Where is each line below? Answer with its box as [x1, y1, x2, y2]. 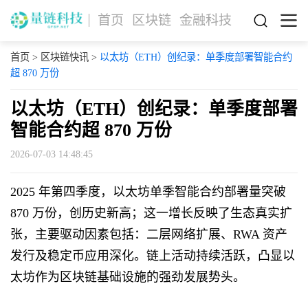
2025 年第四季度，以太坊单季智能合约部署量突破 [10, 185, 286, 199]
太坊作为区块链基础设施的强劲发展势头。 [10, 270, 245, 285]
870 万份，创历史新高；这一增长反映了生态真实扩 [10, 206, 292, 221]
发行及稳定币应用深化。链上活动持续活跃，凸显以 [10, 249, 295, 263]
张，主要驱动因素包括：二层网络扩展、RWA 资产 [10, 228, 287, 242]
